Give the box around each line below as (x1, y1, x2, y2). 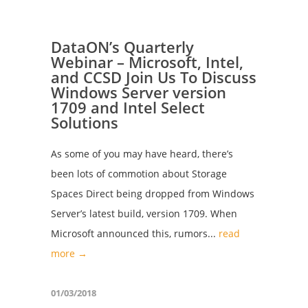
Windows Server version (51, 82, 226, 102)
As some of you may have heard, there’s (51, 147, 233, 160)
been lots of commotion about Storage (51, 167, 227, 180)
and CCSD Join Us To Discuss (51, 67, 256, 87)
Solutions (51, 112, 118, 133)
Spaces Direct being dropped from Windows (51, 187, 254, 200)
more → (51, 247, 87, 260)
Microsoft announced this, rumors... (51, 227, 219, 240)
